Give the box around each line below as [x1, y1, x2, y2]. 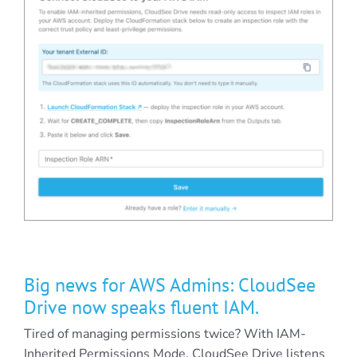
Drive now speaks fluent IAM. [23, 295, 259, 320]
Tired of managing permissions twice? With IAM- [23, 325, 306, 343]
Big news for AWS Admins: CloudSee [23, 273, 316, 298]
